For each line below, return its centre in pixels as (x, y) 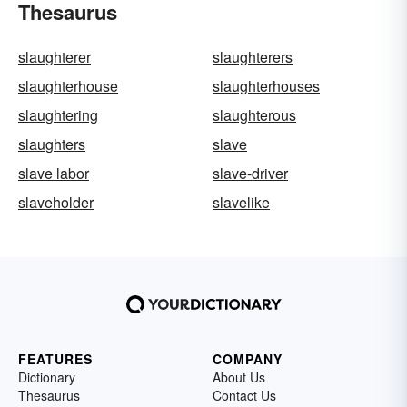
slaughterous (254, 115)
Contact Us (244, 395)
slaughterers (253, 57)
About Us (239, 377)
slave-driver (250, 173)
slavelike (241, 202)
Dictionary (47, 377)
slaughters (52, 144)
